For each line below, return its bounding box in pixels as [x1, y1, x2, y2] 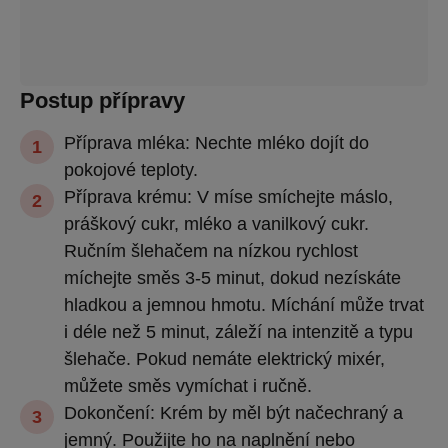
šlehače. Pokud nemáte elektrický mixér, [64, 348, 385, 369]
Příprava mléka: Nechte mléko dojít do [64, 132, 369, 153]
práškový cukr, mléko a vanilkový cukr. [64, 213, 369, 234]
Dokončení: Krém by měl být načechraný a [64, 402, 403, 423]
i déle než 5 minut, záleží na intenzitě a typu [64, 321, 413, 342]
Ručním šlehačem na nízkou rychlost [64, 240, 358, 261]
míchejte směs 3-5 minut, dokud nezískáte [64, 267, 401, 288]
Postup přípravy [20, 87, 185, 113]
